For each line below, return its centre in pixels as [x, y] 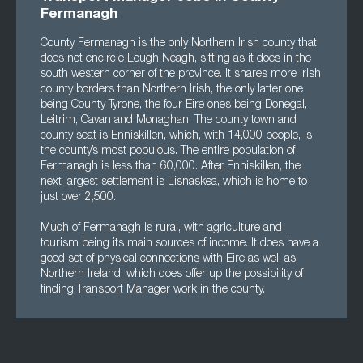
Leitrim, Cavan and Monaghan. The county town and [169, 121]
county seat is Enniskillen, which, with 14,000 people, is [176, 136]
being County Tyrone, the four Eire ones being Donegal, [174, 105]
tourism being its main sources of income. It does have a [179, 244]
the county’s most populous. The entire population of [168, 152]
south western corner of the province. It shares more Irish [181, 75]
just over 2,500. [78, 198]
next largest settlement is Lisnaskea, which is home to [174, 182]
